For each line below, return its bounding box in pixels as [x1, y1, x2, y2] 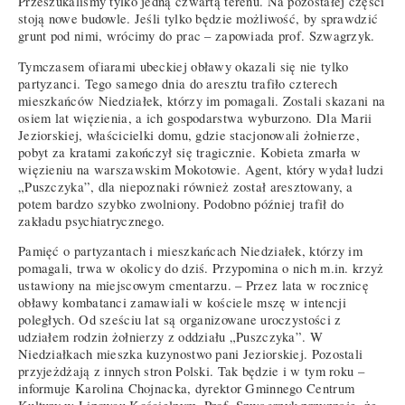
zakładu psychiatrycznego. [18, 212, 165, 230]
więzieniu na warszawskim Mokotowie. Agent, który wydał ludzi [18, 160, 384, 178]
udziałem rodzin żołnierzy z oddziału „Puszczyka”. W [18, 328, 323, 346]
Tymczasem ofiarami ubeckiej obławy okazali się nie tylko [18, 57, 349, 75]
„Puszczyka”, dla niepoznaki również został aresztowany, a [18, 177, 353, 195]
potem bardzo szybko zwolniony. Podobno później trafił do [18, 194, 344, 212]
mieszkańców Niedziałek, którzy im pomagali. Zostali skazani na [18, 91, 386, 109]
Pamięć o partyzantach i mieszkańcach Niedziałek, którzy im [18, 242, 363, 260]
